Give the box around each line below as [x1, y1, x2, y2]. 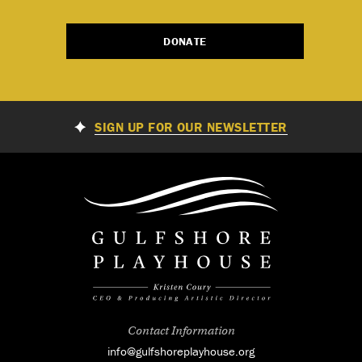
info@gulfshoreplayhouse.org [107, 343, 255, 359]
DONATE [163, 34, 207, 48]
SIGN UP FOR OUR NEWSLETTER [95, 118, 288, 135]
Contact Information [127, 322, 235, 338]
